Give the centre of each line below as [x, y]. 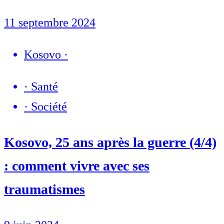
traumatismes [44, 189]
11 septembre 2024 [50, 22]
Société [49, 106]
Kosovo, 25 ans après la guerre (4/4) [110, 142]
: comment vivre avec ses [77, 165]
